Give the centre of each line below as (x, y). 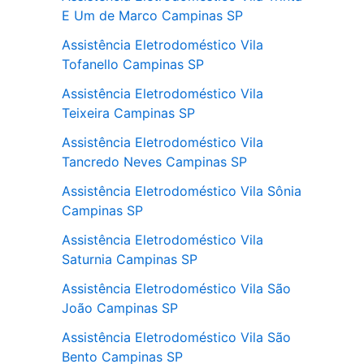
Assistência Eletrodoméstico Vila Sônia (182, 191)
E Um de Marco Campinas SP (152, 15)
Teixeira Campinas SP (128, 113)
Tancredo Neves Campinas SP (154, 162)
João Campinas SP (120, 308)
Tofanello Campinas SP (133, 64)
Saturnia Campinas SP (130, 259)
